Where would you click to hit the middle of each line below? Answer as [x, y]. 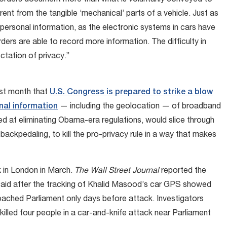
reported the [184, 171]
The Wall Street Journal [118, 171]
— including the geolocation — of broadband [139, 107]
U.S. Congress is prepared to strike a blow [131, 93]
